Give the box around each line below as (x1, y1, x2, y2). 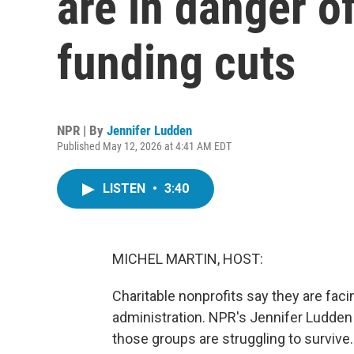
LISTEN (103, 181, 149, 196)
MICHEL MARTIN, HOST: (112, 250, 263, 267)
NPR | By (57, 122, 107, 138)
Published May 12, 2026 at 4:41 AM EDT (57, 140, 232, 153)
